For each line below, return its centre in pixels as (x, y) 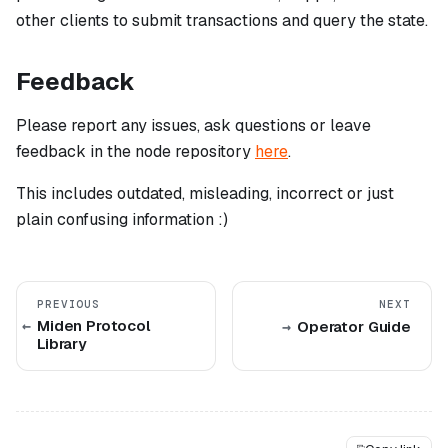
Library (62, 344)
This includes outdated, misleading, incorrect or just (205, 194)
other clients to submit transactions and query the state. (222, 21)
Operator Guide (354, 327)
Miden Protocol (93, 326)
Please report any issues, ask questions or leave (193, 126)
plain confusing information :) (122, 220)
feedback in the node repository (135, 152)
